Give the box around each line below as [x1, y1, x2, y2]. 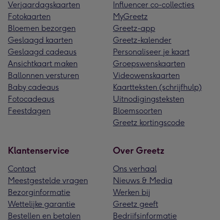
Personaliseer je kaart [113, 47, 190, 56]
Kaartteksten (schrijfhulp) [113, 82, 202, 92]
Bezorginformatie [8, 187, 70, 197]
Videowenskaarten [113, 70, 180, 80]
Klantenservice [8, 145, 69, 156]
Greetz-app [113, 23, 155, 33]
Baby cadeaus [8, 82, 59, 92]
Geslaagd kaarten [8, 35, 73, 45]
